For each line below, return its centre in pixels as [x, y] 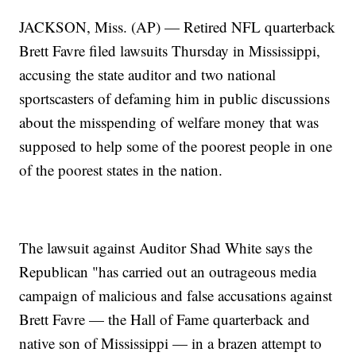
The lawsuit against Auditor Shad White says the [166, 248]
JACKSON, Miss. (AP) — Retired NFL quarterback [178, 27]
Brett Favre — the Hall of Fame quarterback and [165, 319]
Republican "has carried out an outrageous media [168, 272]
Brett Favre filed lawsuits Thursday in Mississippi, [170, 51]
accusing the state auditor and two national [148, 75]
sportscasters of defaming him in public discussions [175, 99]
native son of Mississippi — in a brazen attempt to [171, 343]
